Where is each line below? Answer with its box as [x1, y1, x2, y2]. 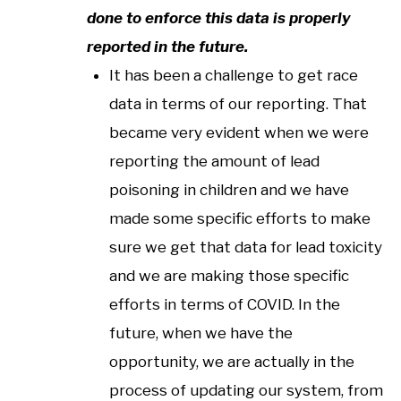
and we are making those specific [109, 266, 349, 285]
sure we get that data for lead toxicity [109, 237, 382, 256]
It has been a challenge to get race [109, 65, 358, 84]
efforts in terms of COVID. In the [109, 294, 340, 313]
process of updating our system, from [109, 380, 383, 399]
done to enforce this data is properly [86, 8, 351, 27]
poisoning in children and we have [109, 180, 349, 199]
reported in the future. [86, 37, 248, 55]
